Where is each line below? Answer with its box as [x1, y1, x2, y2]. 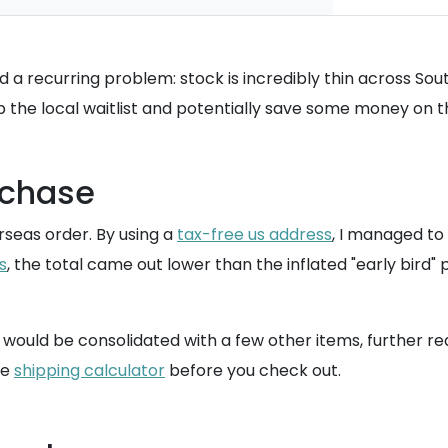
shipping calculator [14, 359, 165, 382]
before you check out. [165, 359, 341, 382]
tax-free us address [177, 223, 332, 246]
